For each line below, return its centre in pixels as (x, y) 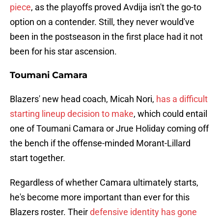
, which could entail (170, 114)
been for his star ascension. (63, 52)
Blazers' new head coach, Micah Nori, (83, 99)
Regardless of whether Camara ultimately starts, (104, 183)
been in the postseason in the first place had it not (106, 37)
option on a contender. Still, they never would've (102, 22)
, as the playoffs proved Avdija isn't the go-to (116, 7)
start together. (38, 158)
